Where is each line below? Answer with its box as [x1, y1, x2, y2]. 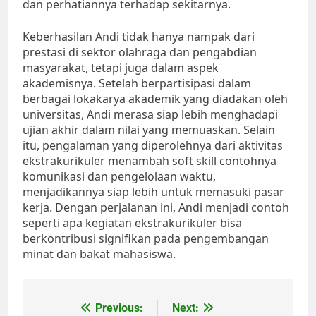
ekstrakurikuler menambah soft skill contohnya [23, 153, 276, 169]
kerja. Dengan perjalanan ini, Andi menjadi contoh [23, 200, 289, 216]
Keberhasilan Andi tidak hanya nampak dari [23, 29, 255, 45]
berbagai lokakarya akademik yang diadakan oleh [23, 91, 288, 107]
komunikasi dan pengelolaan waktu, [23, 169, 216, 185]
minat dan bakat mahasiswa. [23, 246, 176, 262]
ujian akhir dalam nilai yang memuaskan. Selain [23, 122, 275, 138]
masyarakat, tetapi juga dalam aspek [23, 60, 219, 76]
